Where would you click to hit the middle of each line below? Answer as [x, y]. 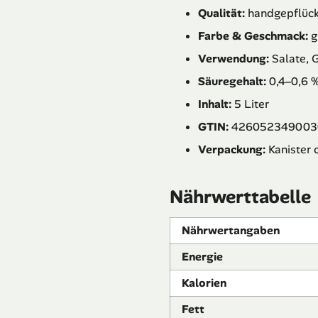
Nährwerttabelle [240, 197]
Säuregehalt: [232, 82]
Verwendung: [234, 59]
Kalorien [204, 283]
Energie [202, 257]
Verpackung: [232, 150]
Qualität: [221, 13]
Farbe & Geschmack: [253, 36]
